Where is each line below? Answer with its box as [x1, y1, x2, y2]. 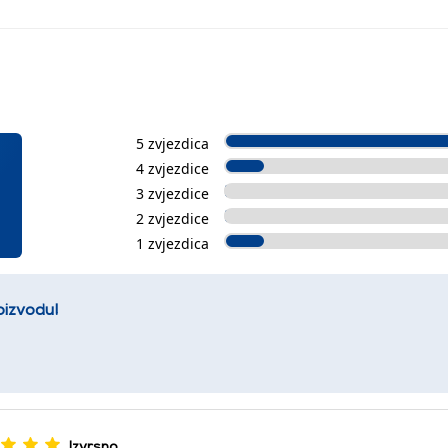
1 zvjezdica [135, 234, 209, 253]
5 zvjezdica [135, 134, 209, 153]
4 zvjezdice [135, 159, 209, 178]
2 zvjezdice [135, 209, 209, 228]
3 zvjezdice [135, 184, 209, 203]
